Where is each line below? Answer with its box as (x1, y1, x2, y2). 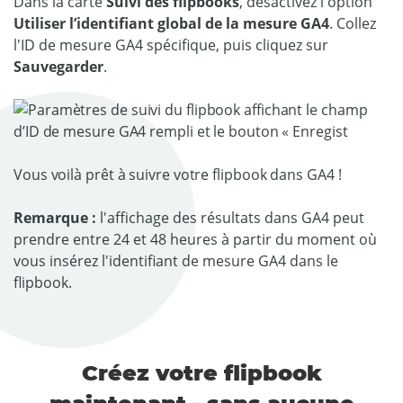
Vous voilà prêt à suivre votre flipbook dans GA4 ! (13, 165, 342, 184)
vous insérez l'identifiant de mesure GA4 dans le (13, 251, 338, 271)
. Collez (329, 13, 376, 33)
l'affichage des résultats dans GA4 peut (100, 208, 364, 228)
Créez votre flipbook (81, 360, 322, 386)
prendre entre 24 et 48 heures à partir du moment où (13, 229, 377, 249)
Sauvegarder (13, 57, 103, 76)
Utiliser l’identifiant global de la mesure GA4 (13, 13, 329, 33)
